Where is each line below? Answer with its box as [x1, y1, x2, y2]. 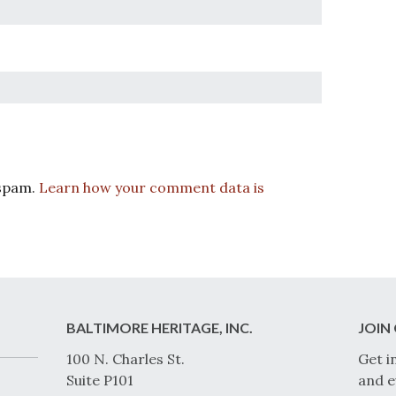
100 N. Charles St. [65, 350, 185, 369]
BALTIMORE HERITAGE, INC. [65, 319, 253, 337]
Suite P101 [65, 371, 133, 390]
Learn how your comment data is [39, 179, 264, 197]
